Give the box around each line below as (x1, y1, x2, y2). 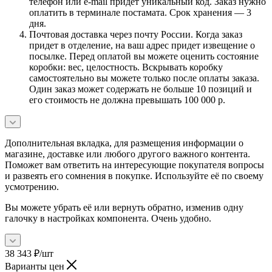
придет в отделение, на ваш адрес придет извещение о (29, 39, 255, 50)
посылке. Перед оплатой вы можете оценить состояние (29, 50, 259, 61)
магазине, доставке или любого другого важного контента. (5, 148, 250, 159)
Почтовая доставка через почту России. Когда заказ (29, 29, 242, 39)
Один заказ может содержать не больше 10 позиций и (29, 83, 252, 94)
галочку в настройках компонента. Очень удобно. (5, 212, 211, 223)
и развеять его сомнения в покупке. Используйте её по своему (5, 170, 263, 181)
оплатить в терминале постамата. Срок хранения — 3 (29, 7, 251, 18)
